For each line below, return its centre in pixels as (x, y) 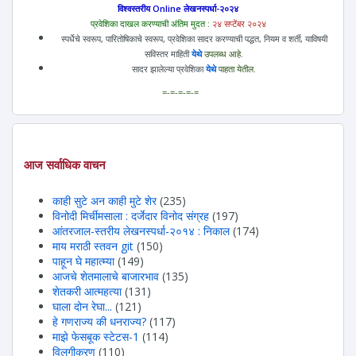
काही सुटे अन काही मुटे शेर (104, 201)
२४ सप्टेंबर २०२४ (239, 24)
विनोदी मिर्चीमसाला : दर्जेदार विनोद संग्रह (131, 216)
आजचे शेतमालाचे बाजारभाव (106, 277)
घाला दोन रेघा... (82, 307)
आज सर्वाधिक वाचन (65, 165)
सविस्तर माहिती (168, 54)
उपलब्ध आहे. (222, 54)
